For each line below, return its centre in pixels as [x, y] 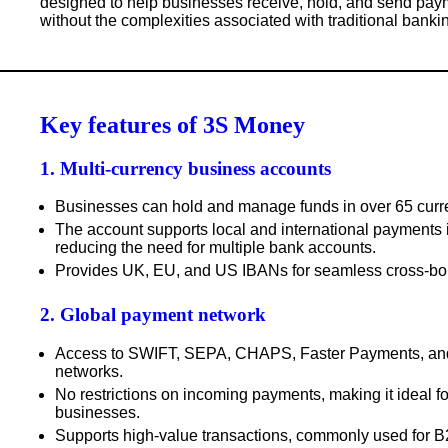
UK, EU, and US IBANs [205, 271]
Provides [88, 271]
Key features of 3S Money [172, 124]
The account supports [133, 230]
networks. [89, 371]
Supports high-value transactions [171, 435]
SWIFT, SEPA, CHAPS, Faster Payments [274, 353]
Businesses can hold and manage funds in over [225, 207]
